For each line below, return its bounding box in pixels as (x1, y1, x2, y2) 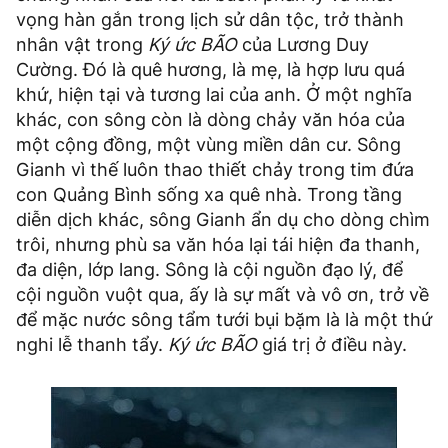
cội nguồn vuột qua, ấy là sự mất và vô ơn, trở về (16, 284, 429, 306)
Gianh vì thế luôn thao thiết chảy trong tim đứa (16, 159, 414, 181)
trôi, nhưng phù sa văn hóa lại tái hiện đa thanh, (16, 234, 420, 256)
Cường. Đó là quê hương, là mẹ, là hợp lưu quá (16, 59, 405, 81)
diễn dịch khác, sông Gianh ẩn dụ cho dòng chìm (16, 209, 430, 231)
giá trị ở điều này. (257, 334, 407, 356)
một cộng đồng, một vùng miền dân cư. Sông (16, 134, 401, 156)
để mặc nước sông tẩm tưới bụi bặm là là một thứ (16, 309, 432, 331)
